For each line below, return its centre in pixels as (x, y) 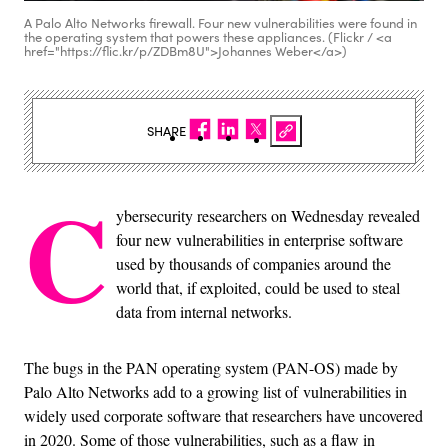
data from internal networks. (204, 312)
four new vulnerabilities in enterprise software (259, 240)
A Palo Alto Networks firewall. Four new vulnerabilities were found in (220, 23)
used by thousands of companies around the (253, 264)
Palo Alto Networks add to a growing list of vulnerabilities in (215, 392)
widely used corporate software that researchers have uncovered (223, 416)
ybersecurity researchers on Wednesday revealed (268, 216)
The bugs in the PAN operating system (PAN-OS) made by (211, 368)
